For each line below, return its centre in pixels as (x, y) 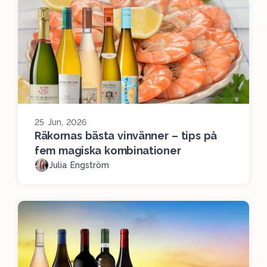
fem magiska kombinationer (108, 150)
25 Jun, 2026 (61, 122)
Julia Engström (79, 165)
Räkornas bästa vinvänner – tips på (126, 135)
